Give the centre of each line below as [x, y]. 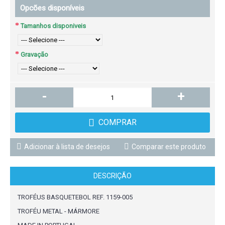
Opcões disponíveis [52, 8]
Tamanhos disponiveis [53, 26]
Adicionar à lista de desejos [67, 147]
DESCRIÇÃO [113, 176]
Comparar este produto [169, 147]
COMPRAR [118, 122]
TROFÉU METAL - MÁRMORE [59, 211]
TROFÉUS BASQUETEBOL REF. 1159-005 [75, 197]
